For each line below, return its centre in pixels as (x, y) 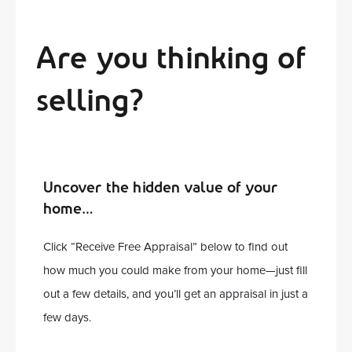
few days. (67, 318)
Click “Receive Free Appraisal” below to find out (165, 247)
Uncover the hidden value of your (161, 187)
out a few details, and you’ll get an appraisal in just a (176, 294)
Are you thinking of (171, 58)
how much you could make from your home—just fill (175, 271)
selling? (90, 101)
